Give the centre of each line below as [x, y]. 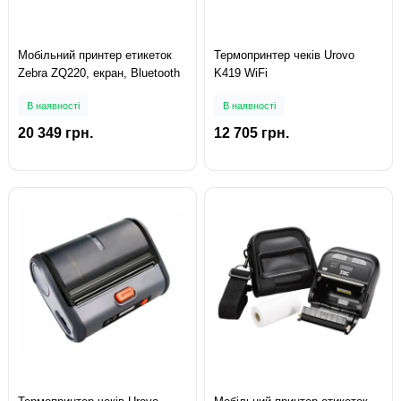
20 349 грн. [55, 132]
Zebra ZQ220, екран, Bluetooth [99, 73]
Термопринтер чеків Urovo [284, 55]
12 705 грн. [252, 132]
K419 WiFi [241, 73]
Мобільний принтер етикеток [95, 55]
